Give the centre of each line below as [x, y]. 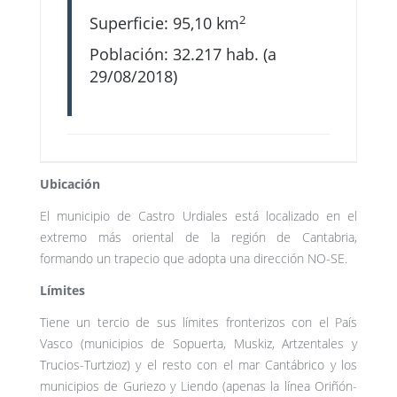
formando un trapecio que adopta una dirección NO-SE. [194, 259]
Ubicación [70, 184]
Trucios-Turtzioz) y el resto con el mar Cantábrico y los [198, 365]
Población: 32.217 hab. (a [183, 54]
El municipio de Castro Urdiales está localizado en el [198, 216]
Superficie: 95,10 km [164, 23]
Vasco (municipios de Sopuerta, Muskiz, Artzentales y [198, 344]
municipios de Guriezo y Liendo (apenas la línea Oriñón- [198, 386]
